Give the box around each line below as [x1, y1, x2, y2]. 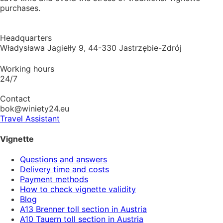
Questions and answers [20, 154, 107, 165]
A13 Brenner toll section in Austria [20, 204, 147, 215]
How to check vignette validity [20, 184, 136, 195]
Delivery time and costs [20, 164, 109, 175]
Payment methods [20, 174, 88, 185]
